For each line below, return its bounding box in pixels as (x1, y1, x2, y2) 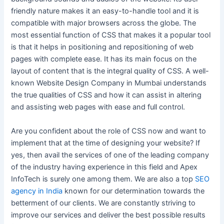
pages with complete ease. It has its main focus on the (11, 54, 197, 64)
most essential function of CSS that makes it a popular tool (11, 30, 211, 40)
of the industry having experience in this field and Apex (11, 162, 198, 171)
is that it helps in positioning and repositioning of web (11, 42, 194, 52)
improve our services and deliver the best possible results (11, 210, 206, 219)
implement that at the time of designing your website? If (11, 138, 200, 147)
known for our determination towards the (62, 186, 205, 195)
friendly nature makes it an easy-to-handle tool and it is (11, 6, 199, 16)
